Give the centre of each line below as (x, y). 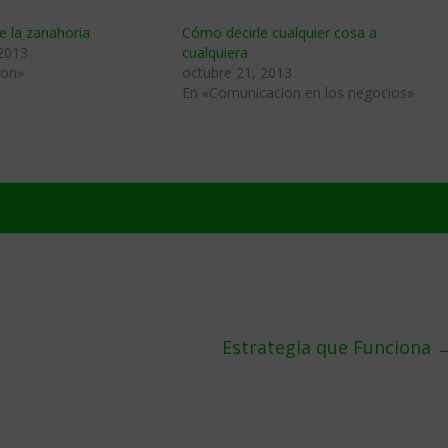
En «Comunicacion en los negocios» (298, 92)
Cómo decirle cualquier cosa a (279, 32)
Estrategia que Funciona (329, 347)
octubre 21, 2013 (237, 72)
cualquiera (215, 52)
